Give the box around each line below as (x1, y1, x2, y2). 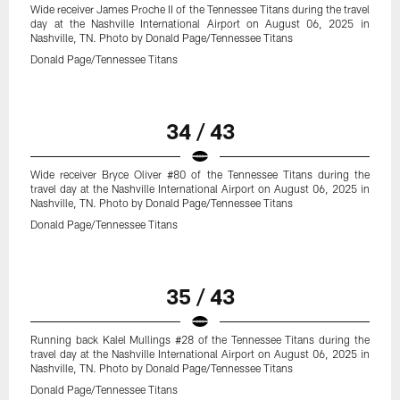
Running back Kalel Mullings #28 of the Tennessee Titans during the (30, 333, 370, 346)
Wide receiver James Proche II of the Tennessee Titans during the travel (30, 3, 370, 16)
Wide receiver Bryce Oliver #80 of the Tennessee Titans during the (30, 168, 370, 181)
